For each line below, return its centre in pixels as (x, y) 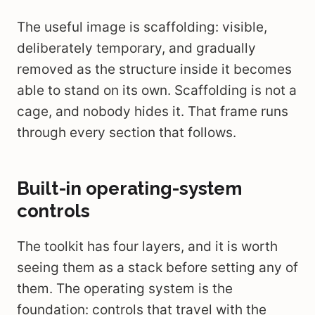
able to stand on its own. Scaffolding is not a (157, 90)
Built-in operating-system (129, 188)
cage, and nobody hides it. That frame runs (153, 111)
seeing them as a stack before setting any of (157, 268)
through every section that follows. (127, 133)
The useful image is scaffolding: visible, (142, 27)
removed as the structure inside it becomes (154, 69)
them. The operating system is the (125, 289)
